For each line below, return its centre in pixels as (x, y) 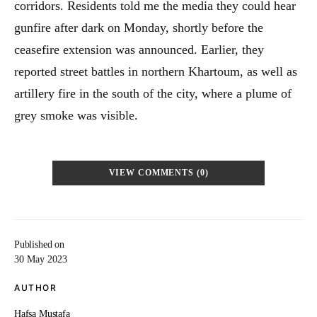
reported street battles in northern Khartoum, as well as (156, 71)
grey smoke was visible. (76, 115)
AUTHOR (35, 288)
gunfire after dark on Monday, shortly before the (139, 28)
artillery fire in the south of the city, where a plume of (153, 93)
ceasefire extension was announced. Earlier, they (139, 50)
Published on (39, 244)
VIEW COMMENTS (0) (158, 173)
